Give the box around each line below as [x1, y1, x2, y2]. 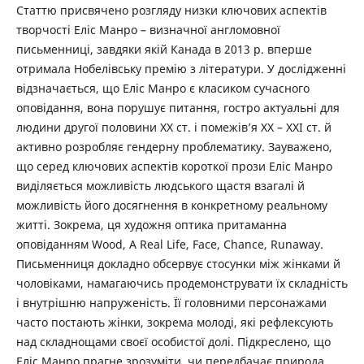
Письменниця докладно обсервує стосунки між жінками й [15, 256, 340, 272]
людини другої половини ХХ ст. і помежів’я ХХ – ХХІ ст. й [15, 119, 331, 136]
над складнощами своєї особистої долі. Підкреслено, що [15, 334, 331, 350]
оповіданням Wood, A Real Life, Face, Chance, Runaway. [15, 236, 323, 253]
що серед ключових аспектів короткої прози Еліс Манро [15, 158, 332, 175]
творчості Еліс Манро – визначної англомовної [15, 22, 280, 38]
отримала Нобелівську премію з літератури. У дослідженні [15, 61, 346, 77]
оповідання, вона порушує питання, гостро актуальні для [15, 100, 340, 116]
